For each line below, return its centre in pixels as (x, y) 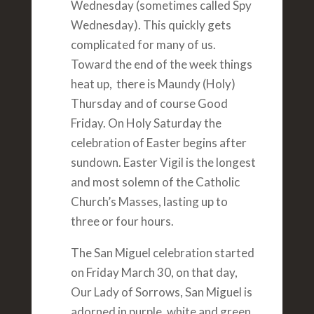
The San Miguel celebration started (162, 253)
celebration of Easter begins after (158, 143)
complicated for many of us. (143, 45)
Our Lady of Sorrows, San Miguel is (161, 292)
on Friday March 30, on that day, (154, 273)
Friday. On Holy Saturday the (146, 123)
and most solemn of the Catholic (155, 182)
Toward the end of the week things (161, 64)
